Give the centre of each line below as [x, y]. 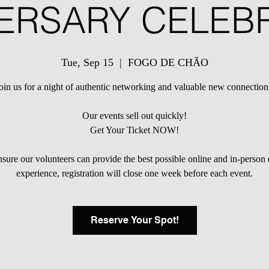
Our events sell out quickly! [134, 116]
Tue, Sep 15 [87, 62]
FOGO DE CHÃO [168, 62]
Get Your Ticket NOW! [134, 130]
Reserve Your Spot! [134, 220]
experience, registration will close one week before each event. [134, 173]
